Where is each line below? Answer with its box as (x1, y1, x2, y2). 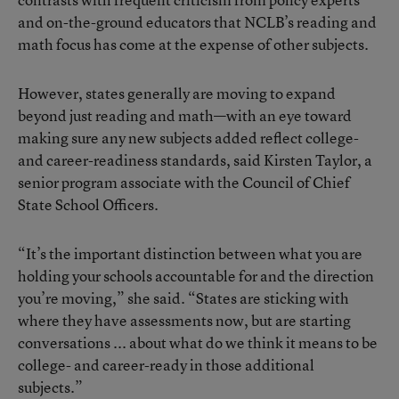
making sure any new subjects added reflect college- (18, 127, 359, 148)
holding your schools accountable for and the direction (18, 265, 374, 286)
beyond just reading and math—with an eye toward (18, 105, 352, 126)
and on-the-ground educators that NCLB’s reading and (18, 12, 377, 32)
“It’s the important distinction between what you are (18, 243, 362, 264)
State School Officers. (18, 194, 159, 215)
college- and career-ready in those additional (18, 354, 314, 375)
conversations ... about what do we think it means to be (18, 332, 378, 353)
